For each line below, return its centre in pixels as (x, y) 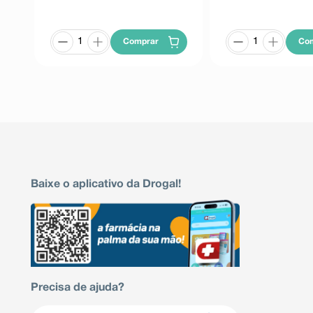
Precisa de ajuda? (78, 287)
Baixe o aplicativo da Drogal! (106, 185)
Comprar (141, 42)
